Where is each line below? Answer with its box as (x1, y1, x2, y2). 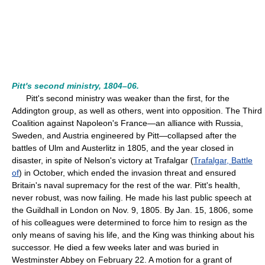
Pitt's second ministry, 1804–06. (12, 81, 139, 91)
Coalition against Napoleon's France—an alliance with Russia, (12, 118, 243, 128)
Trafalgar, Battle (193, 156, 253, 165)
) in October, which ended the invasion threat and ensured (19, 168, 236, 177)
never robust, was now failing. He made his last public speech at (12, 193, 251, 202)
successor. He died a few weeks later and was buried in (12, 243, 219, 252)
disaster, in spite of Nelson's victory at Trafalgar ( (12, 156, 193, 165)
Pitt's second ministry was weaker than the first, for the (12, 93, 230, 103)
